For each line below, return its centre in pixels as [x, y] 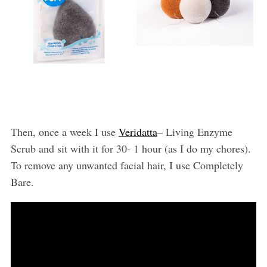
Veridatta [138, 131]
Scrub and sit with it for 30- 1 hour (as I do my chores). [131, 148]
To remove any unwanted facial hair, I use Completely [127, 165]
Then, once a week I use [64, 131]
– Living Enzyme [195, 131]
